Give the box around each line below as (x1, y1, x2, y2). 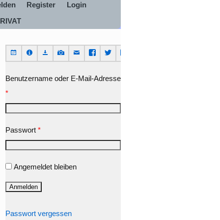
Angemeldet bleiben (14, 162, 77, 171)
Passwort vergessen (5, 209, 72, 218)
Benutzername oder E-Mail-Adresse (5, 74, 121, 82)
